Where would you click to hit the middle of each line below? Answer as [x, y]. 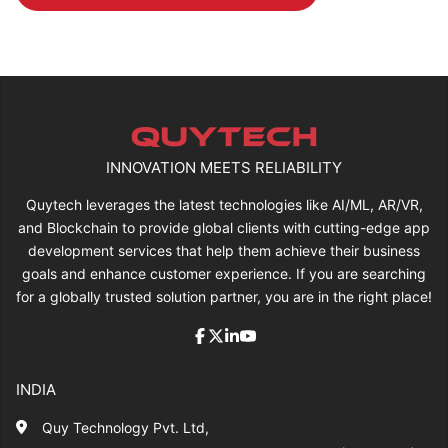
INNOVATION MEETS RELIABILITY [224, 168]
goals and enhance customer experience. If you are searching [224, 274]
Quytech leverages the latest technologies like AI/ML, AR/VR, [224, 205]
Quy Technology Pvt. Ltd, [125, 428]
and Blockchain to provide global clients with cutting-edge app [224, 228]
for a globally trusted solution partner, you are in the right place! [224, 297]
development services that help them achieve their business [224, 251]
